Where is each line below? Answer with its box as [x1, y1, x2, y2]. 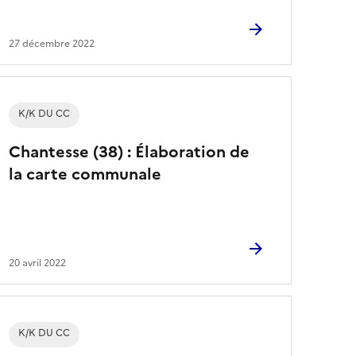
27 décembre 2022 [9, 36, 95, 51]
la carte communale [9, 161, 162, 186]
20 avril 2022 [9, 255, 67, 270]
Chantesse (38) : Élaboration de [9, 139, 250, 164]
